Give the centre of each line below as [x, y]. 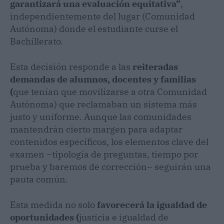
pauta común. [39, 179]
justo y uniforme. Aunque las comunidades [101, 117]
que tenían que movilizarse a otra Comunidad [110, 92]
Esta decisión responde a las [71, 67]
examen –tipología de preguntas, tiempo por [104, 154]
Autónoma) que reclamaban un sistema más [103, 104]
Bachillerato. [36, 41]
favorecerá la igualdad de [152, 205]
